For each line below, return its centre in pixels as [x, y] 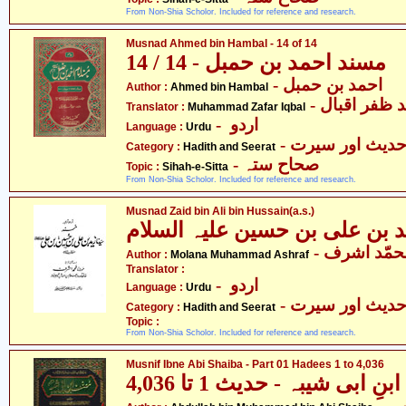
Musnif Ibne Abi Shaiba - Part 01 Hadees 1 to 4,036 [255, 364]
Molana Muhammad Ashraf [240, 255]
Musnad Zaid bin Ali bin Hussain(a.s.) [220, 211]
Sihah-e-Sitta [195, 167]
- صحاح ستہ [281, 164]
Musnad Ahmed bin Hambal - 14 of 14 [222, 43]
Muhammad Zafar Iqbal [246, 107]
